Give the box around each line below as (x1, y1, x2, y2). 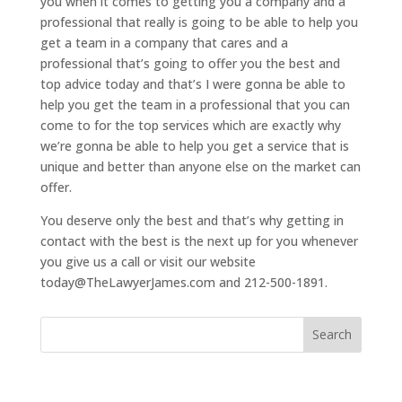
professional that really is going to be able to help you (39, 13, 358, 31)
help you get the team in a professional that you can (39, 95, 350, 113)
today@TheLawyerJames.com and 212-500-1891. (39, 273, 328, 291)
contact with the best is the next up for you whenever (39, 232, 358, 249)
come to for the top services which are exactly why (39, 116, 341, 134)
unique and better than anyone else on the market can (39, 157, 361, 175)
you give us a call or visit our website (39, 252, 256, 270)
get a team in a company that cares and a (39, 33, 288, 51)
